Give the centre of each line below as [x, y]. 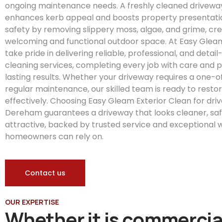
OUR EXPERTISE [32, 202]
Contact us [45, 173]
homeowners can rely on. [54, 137]
